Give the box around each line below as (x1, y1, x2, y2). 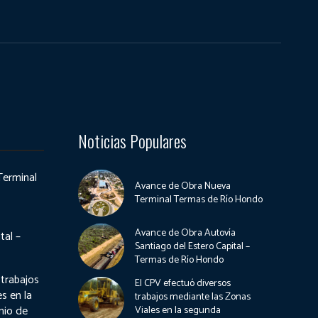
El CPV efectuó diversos (135, 275, 231, 292)
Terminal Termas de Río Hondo (135, 191, 263, 208)
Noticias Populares (77, 128, 187, 153)
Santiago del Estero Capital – (135, 238, 251, 255)
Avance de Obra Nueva (135, 177, 231, 194)
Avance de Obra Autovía (135, 224, 236, 241)
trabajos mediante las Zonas (135, 289, 251, 305)
